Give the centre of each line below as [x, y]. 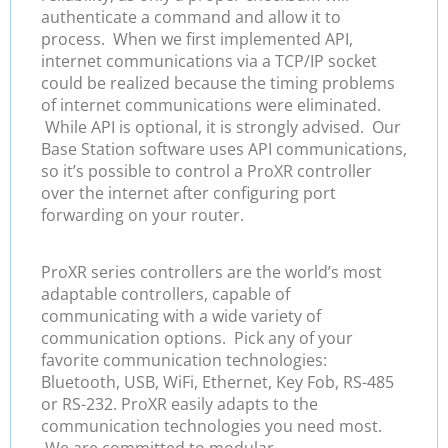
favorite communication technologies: [184, 359]
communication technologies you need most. [211, 425]
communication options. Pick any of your [197, 337]
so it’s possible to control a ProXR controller [206, 171]
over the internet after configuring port [188, 193]
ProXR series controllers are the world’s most [211, 271]
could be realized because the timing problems [218, 83]
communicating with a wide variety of [181, 315]
